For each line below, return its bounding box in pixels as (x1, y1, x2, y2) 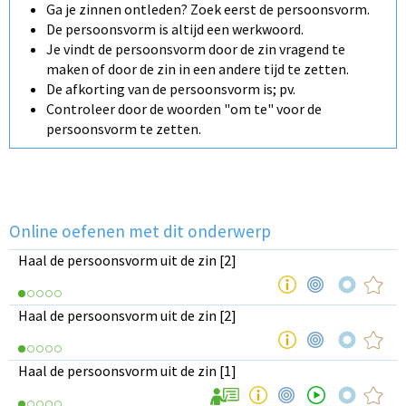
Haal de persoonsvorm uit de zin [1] (18, 361, 237, 380)
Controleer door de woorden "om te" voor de (46, 99, 322, 118)
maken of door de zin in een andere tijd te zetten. (46, 59, 349, 78)
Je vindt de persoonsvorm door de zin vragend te (46, 39, 345, 58)
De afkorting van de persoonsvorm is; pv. (46, 79, 295, 98)
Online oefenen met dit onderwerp (9, 219, 271, 242)
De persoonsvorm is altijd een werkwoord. (46, 19, 304, 38)
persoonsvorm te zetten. (46, 119, 201, 138)
